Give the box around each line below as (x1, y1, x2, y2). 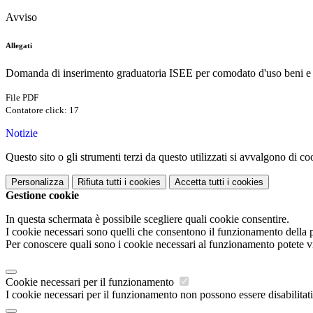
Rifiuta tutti (78, 177, 122, 188)
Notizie (6, 127, 38, 140)
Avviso (6, 11, 37, 24)
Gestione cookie (6, 189, 79, 202)
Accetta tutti (175, 177, 224, 188)
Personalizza (11, 177, 64, 188)
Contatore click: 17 (6, 105, 79, 116)
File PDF (6, 92, 38, 103)
